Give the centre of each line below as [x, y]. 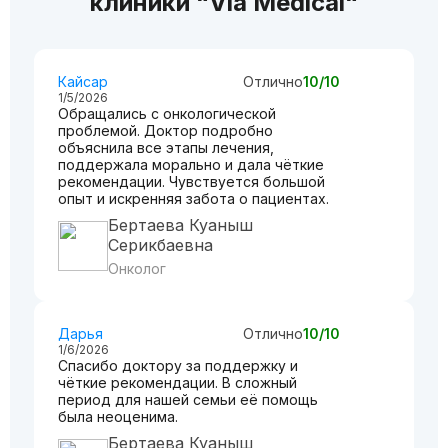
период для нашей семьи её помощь [188, 399]
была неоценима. [118, 416]
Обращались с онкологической [167, 113]
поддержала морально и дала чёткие [191, 164]
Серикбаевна [160, 245]
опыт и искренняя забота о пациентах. [193, 198]
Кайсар [83, 81]
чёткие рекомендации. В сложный [177, 382]
